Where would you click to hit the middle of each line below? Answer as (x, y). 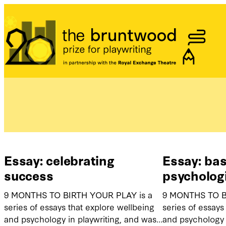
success (29, 175)
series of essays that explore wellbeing (79, 207)
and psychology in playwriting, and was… (83, 219)
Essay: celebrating (59, 160)
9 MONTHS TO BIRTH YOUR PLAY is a (78, 195)
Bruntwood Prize (40, 47)
